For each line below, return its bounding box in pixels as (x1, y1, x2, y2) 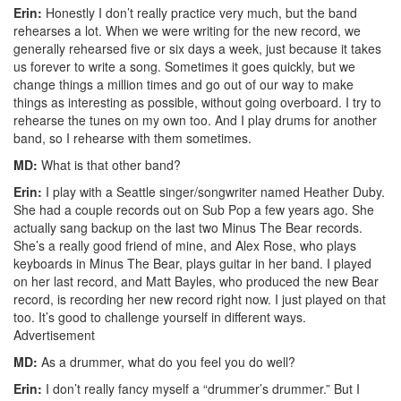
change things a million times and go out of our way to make (13, 74, 354, 93)
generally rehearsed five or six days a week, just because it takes (13, 38, 381, 57)
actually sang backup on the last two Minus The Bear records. (13, 218, 363, 236)
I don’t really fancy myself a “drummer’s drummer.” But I (42, 379, 360, 397)
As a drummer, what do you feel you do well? (38, 352, 295, 371)
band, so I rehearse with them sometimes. (13, 128, 252, 147)
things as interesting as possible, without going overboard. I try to (13, 92, 381, 111)
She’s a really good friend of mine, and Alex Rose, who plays (13, 235, 356, 254)
